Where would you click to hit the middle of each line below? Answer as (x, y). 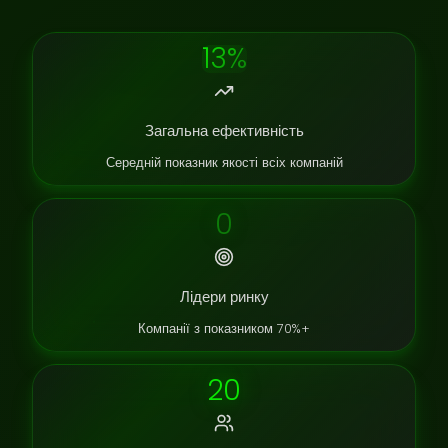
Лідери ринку (224, 296)
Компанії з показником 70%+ (224, 328)
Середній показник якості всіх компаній (224, 162)
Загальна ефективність (224, 130)
